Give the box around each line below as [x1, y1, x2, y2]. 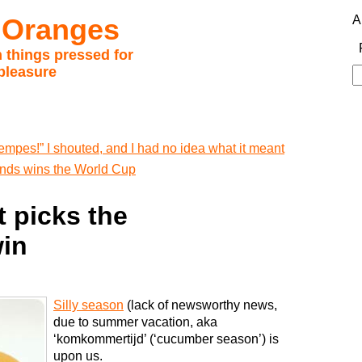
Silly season [53, 298, 124, 313]
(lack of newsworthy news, [124, 298, 277, 313]
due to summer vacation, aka [53, 315, 217, 330]
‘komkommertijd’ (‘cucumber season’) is [53, 332, 279, 347]
